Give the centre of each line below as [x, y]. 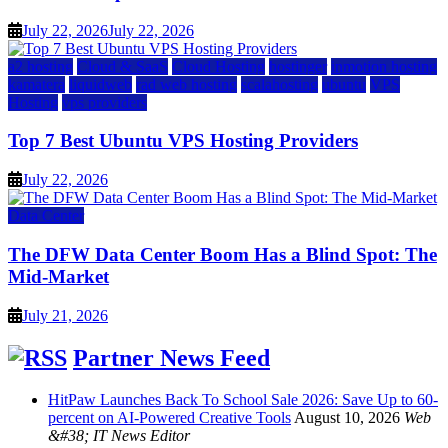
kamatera [36, 84]
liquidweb [100, 84]
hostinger [298, 66]
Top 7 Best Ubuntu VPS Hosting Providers [183, 141]
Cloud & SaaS [122, 66]
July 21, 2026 [65, 315]
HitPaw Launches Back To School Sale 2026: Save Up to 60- [243, 400]
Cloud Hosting [218, 66]
